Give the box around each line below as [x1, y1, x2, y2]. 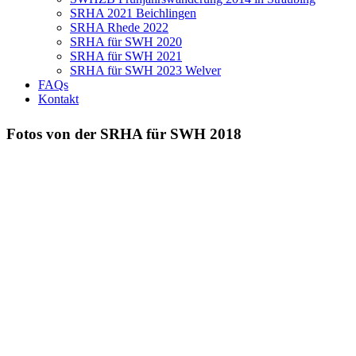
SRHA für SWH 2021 [70, 48, 182, 63]
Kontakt [38, 91, 79, 106]
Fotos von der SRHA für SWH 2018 [6, 126, 242, 143]
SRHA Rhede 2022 [70, 20, 168, 34]
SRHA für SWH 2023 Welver [70, 63, 221, 77]
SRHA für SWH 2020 [70, 34, 182, 48]
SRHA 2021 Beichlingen [70, 6, 196, 20]
